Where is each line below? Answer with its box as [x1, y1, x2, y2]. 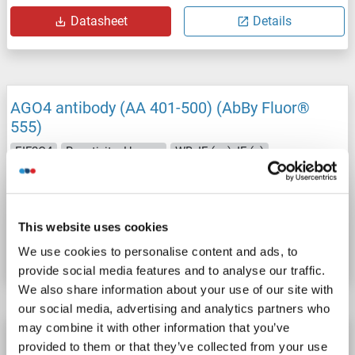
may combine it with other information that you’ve [18, 320, 290, 334]
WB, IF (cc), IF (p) [175, 143, 264, 158]
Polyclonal [94, 168, 150, 183]
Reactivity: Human [66, 143, 162, 158]
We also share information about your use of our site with [18, 282, 334, 296]
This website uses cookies [18, 219, 169, 234]
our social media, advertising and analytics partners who [18, 301, 330, 315]
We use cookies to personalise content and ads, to [18, 244, 298, 258]
